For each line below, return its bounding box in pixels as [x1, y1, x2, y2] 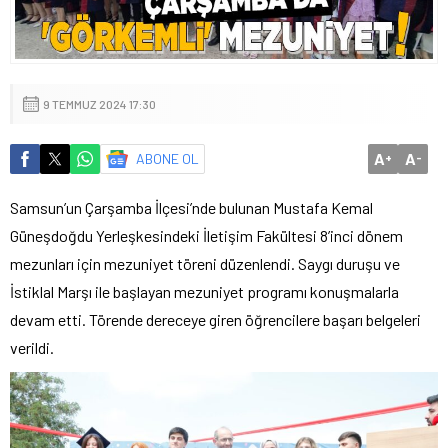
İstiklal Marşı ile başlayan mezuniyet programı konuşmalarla [10, 281, 399, 301]
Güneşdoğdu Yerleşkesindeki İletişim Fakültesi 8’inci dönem [10, 225, 403, 245]
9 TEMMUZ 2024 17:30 [43, 96, 156, 111]
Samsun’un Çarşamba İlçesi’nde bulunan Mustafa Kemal [10, 197, 373, 217]
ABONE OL [136, 149, 199, 167]
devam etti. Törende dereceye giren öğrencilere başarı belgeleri [10, 309, 421, 329]
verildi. [10, 337, 54, 357]
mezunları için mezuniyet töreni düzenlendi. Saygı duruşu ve [10, 253, 400, 273]
